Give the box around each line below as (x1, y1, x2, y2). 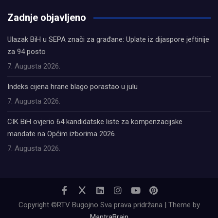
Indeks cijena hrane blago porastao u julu (7, 82, 138, 91)
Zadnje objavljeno (7, 11, 86, 23)
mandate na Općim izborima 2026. (7, 129, 116, 138)
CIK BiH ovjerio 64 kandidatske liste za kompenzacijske (7, 117, 182, 126)
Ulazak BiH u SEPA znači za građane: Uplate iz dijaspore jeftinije (7, 35, 209, 44)
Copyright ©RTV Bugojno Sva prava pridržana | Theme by (18, 200, 200, 209)
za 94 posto (7, 47, 46, 56)
